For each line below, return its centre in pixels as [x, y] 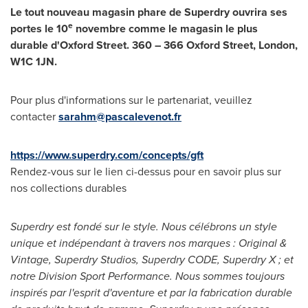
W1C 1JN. [34, 61]
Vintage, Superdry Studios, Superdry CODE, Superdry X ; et [152, 259]
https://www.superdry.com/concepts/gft [107, 155]
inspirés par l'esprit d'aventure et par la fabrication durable [151, 292]
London [277, 45]
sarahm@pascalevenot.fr [120, 116]
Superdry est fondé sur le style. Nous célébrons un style [144, 226]
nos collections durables [68, 188]
